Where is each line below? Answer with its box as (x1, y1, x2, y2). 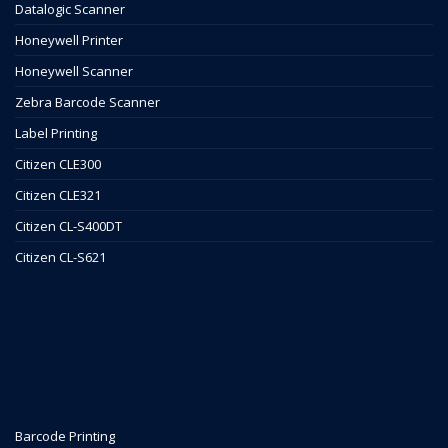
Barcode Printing (15, 427, 115, 446)
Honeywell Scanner (15, 62, 133, 81)
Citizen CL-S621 (15, 248, 106, 267)
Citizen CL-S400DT (15, 217, 122, 236)
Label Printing (15, 124, 97, 143)
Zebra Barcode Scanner (15, 93, 160, 112)
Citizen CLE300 (15, 155, 101, 174)
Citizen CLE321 (15, 186, 101, 205)
